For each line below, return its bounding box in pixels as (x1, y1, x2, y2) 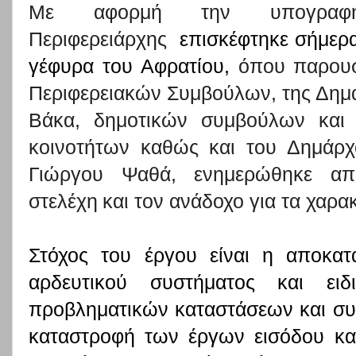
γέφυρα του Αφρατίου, (29, 55, 238, 77)
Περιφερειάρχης (29, 28, 174, 50)
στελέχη (29, 190, 98, 212)
